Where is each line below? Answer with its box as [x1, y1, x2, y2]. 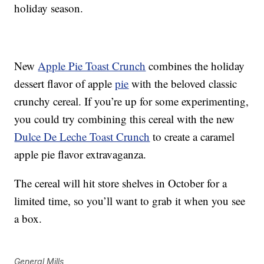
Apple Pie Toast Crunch [38, 58, 146, 74]
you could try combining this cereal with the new [14, 111, 235, 127]
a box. [14, 211, 42, 226]
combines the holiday [146, 58, 245, 74]
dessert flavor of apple [14, 76, 115, 91]
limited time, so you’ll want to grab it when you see [14, 193, 246, 209]
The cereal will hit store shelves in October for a [14, 176, 227, 191]
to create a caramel [150, 129, 235, 144]
